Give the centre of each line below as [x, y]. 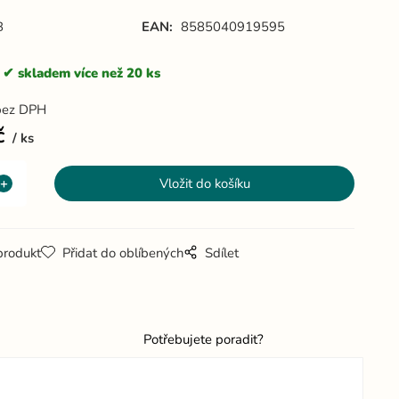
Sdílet [222, 253]
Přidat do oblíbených [123, 253]
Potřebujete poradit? [204, 340]
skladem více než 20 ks [90, 73]
